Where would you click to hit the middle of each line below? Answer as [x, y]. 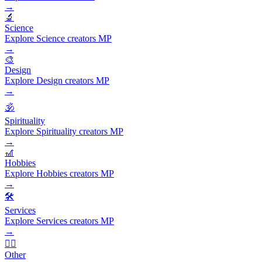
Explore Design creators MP [57, 80]
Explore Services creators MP [59, 220]
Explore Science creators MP [58, 38]
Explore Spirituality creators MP [64, 131]
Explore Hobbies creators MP [59, 173]
